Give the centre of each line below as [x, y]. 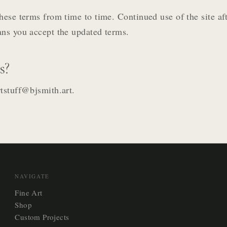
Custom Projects [42, 217]
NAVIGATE [32, 176]
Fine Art [29, 193]
